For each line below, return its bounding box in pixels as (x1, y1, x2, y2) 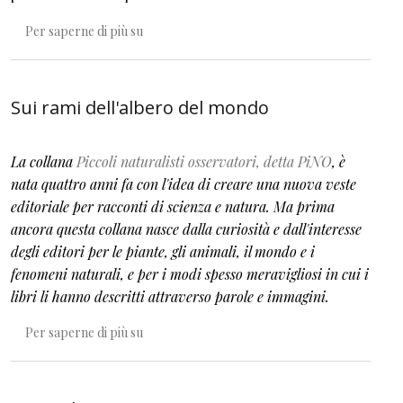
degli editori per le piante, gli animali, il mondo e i (11, 241, 315, 261)
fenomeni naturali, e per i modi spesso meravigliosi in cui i (11, 264, 369, 283)
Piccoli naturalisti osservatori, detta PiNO (76, 151, 332, 171)
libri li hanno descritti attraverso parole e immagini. (11, 286, 329, 306)
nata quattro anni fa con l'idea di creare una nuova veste (11, 174, 356, 193)
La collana (11, 151, 76, 171)
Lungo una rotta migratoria (142, 21, 295, 39)
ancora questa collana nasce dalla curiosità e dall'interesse (11, 219, 362, 238)
